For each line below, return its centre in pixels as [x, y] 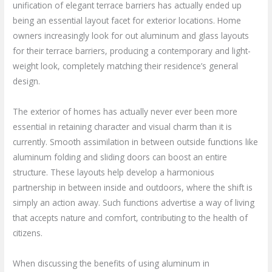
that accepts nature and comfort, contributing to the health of [131, 217]
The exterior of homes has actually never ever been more [125, 111]
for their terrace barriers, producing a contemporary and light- [132, 50]
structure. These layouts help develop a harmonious [114, 172]
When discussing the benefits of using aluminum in [111, 263]
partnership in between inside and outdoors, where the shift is [133, 187]
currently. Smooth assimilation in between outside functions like [136, 141]
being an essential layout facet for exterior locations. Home [127, 20]
